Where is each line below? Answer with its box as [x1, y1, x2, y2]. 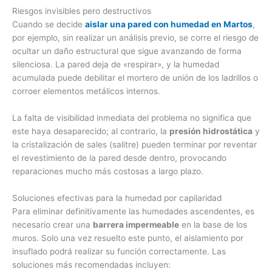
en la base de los [179, 219, 247, 229]
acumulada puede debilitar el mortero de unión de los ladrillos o [12, 72, 258, 83]
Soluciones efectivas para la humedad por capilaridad [12, 192, 222, 203]
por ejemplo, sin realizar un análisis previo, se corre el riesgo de [12, 32, 259, 42]
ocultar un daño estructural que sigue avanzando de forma [12, 46, 242, 56]
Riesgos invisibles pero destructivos [12, 5, 151, 16]
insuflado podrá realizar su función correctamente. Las [12, 246, 226, 256]
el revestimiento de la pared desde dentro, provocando [12, 152, 226, 163]
